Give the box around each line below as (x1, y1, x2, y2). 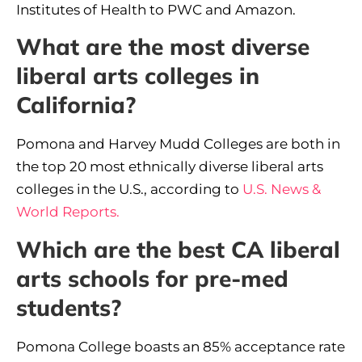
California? (16, 90, 136, 120)
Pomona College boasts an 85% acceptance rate (16, 338, 345, 355)
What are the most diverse (16, 32, 309, 61)
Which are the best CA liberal (16, 234, 340, 263)
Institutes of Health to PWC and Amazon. (16, 2, 296, 19)
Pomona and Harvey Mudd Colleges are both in (16, 136, 340, 153)
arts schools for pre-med (16, 263, 288, 293)
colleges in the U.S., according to (16, 181, 242, 198)
